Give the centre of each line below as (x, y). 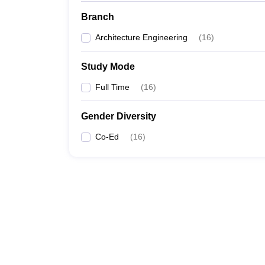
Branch (98, 17)
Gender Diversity (119, 116)
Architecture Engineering (141, 37)
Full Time (112, 87)
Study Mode (108, 67)
